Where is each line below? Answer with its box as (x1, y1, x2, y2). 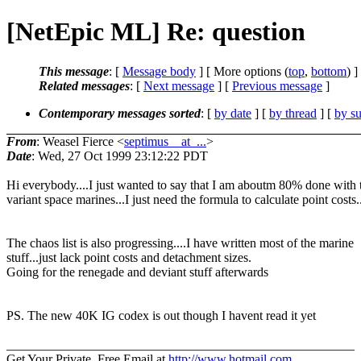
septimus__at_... (124, 134, 206, 148)
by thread (269, 106, 317, 120)
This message (39, 64, 109, 78)
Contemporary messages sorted (39, 106, 201, 120)
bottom (311, 64, 346, 78)
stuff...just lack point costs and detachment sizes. (6, 250, 251, 264)
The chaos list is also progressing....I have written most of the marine (6, 235, 354, 250)
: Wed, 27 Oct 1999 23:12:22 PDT (31, 148, 208, 163)
